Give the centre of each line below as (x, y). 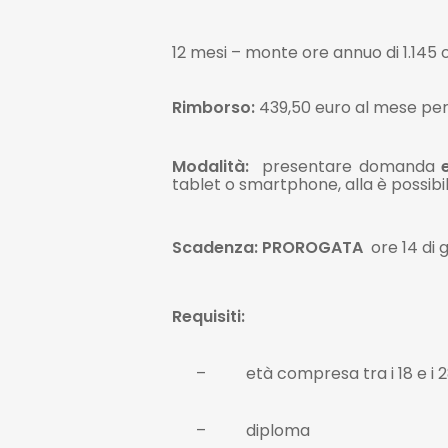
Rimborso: (215, 107)
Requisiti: (208, 316)
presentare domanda (352, 166)
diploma (278, 430)
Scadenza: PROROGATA (271, 247)
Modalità (208, 166)
